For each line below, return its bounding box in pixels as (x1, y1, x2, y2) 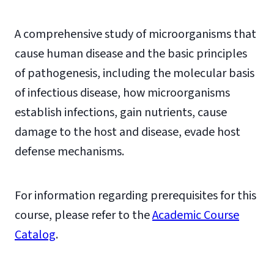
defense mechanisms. (15, 143, 124, 160)
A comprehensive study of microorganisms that (15, 26, 256, 43)
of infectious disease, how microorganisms (15, 84, 230, 102)
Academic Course (152, 207, 239, 224)
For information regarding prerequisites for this (15, 187, 256, 204)
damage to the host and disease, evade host (15, 124, 240, 141)
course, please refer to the (15, 207, 152, 224)
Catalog (15, 226, 56, 243)
